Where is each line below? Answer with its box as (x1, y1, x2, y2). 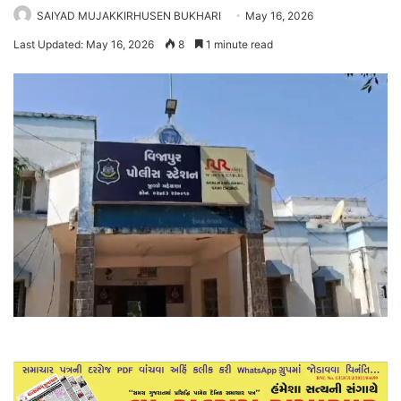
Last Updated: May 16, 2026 (13, 37, 154, 51)
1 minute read (203, 37, 273, 51)
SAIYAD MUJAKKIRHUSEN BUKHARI (37, 8, 221, 22)
